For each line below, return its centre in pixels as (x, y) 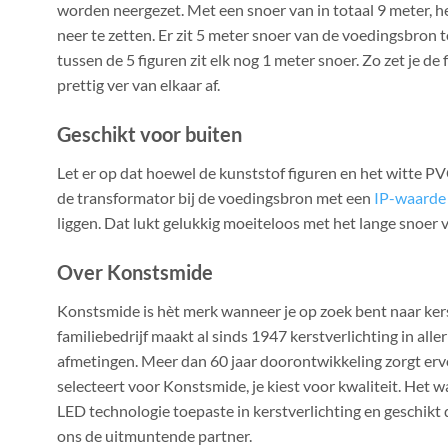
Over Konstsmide (135, 271)
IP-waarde (410, 197)
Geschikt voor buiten (149, 133)
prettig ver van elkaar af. (138, 85)
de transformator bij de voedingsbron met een (215, 197)
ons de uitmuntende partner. (154, 435)
